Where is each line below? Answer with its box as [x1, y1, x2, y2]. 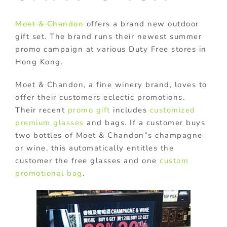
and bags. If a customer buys [84, 117, 205, 128]
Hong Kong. [15, 56, 63, 67]
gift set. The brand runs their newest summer [15, 31, 202, 42]
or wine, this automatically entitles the [15, 142, 174, 153]
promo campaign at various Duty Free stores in [15, 44, 207, 54]
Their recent [15, 104, 68, 115]
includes [110, 104, 150, 115]
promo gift [67, 104, 110, 115]
